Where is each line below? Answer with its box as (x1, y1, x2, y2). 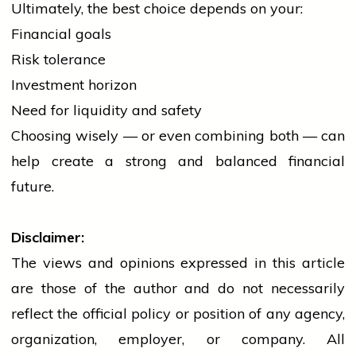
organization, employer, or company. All (11, 330, 345, 349)
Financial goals (11, 25, 111, 44)
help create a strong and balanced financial (11, 152, 345, 171)
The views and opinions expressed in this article (11, 253, 345, 273)
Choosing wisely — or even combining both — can (11, 126, 345, 145)
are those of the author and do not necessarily (11, 279, 345, 298)
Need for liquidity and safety (11, 101, 202, 120)
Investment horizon (11, 75, 137, 95)
